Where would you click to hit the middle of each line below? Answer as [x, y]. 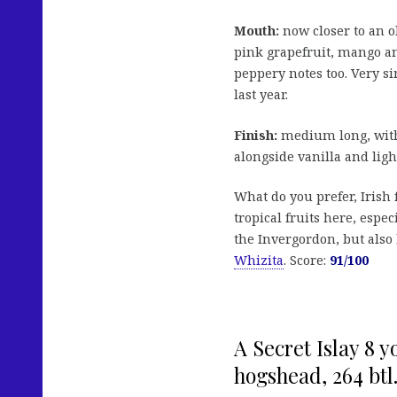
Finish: [256, 135]
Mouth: [257, 31]
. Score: [307, 261]
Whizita [259, 261]
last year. [261, 95]
